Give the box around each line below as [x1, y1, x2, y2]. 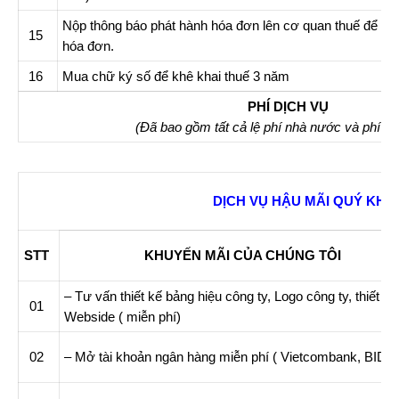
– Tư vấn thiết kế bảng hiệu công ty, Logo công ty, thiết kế [64, 289, 397, 304]
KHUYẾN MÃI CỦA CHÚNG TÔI [144, 248, 341, 263]
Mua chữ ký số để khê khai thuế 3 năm [62, 69, 289, 84]
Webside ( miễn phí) [64, 309, 184, 324]
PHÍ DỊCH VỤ [248, 99, 329, 114]
